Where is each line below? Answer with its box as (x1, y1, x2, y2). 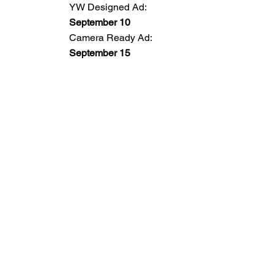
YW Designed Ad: (69, 1, 147, 13)
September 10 (69, 17, 131, 29)
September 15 (69, 47, 131, 59)
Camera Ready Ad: (69, 32, 153, 44)
